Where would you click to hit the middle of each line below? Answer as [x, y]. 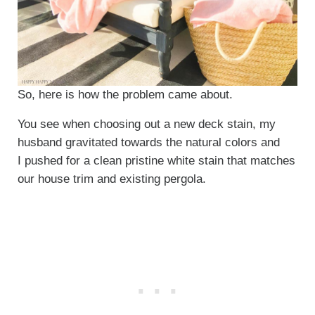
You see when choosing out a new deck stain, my [146, 124]
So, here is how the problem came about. [125, 94]
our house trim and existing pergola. [111, 179]
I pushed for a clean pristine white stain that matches [156, 160]
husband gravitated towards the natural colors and [148, 142]
